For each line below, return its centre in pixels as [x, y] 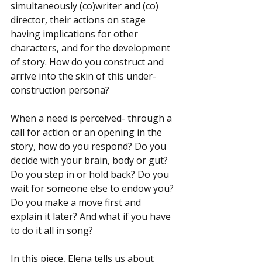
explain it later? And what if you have [92, 216]
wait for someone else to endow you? [93, 188]
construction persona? [60, 90]
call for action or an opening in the [87, 132]
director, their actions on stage [79, 20]
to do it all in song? [52, 230]
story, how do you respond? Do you [89, 146]
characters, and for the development [92, 48]
